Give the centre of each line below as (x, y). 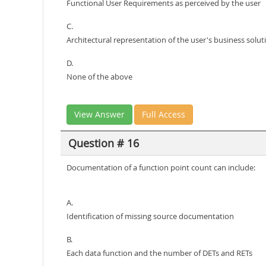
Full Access (164, 114)
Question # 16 (103, 143)
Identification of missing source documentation (150, 216)
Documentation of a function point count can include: (161, 167)
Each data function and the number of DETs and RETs (159, 253)
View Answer (99, 114)
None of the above (99, 77)
